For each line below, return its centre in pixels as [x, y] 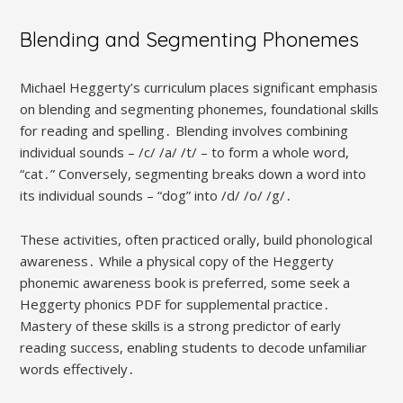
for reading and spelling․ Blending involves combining [184, 131]
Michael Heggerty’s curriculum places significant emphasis [199, 88]
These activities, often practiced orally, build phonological [197, 240]
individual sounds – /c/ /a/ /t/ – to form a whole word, [185, 152]
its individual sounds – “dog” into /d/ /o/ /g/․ [157, 196]
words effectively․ [78, 369]
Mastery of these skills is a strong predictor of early [181, 326]
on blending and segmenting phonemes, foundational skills [200, 109]
